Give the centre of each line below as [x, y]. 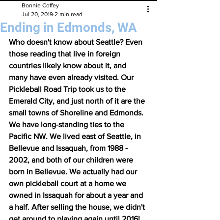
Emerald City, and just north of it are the [78, 101]
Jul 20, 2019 [37, 14]
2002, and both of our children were [72, 160]
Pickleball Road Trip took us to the [68, 89]
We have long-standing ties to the [68, 124]
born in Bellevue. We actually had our [74, 171]
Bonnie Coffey [40, 5]
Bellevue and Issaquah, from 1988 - [69, 148]
